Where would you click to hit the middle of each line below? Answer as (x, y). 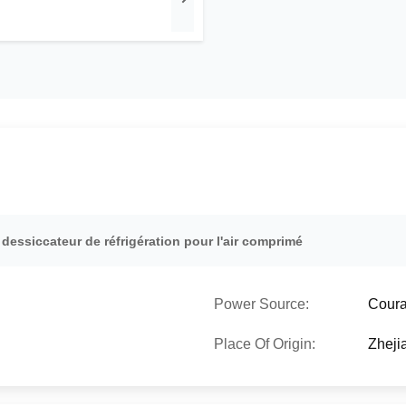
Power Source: (261, 304)
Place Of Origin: (265, 344)
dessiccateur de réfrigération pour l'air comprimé (152, 241)
